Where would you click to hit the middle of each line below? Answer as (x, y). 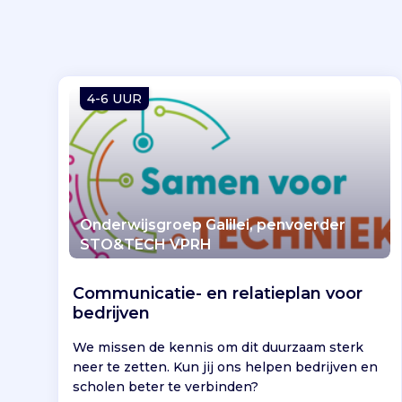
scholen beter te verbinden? (166, 386)
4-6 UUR (114, 98)
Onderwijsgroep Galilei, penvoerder (213, 224)
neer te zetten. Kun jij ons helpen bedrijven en (225, 367)
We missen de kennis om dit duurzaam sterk (218, 347)
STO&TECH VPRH (146, 244)
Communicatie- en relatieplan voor (218, 293)
